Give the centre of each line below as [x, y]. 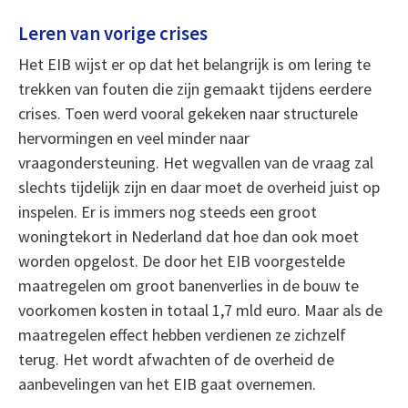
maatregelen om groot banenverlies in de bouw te [188, 286]
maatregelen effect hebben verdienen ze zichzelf [182, 335]
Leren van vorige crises [112, 34]
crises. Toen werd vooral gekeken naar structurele [188, 114]
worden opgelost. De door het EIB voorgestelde [181, 261]
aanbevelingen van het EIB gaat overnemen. [167, 384]
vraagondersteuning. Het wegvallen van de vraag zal [195, 163]
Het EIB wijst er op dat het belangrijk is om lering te [194, 65]
